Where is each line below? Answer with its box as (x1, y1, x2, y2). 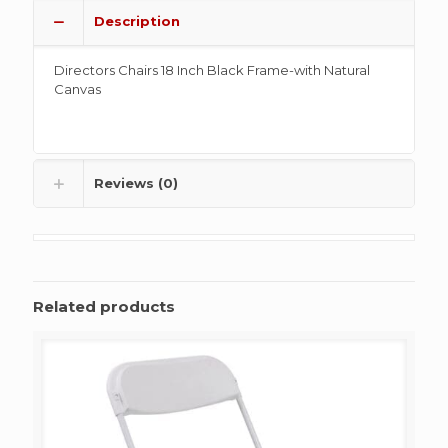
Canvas (54, 81, 101, 98)
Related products (33, 297, 175, 317)
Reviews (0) (94, 175, 178, 192)
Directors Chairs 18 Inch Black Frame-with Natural (54, 62, 370, 79)
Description (94, 13, 180, 30)
